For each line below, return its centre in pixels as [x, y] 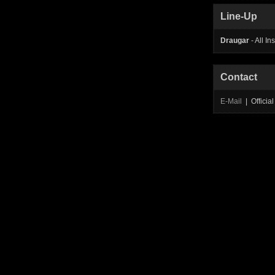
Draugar [235, 41]
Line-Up [239, 16]
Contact [239, 77]
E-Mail [231, 101]
